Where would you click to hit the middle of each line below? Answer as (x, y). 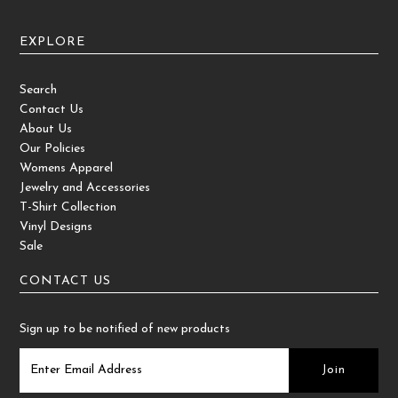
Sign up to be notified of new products (125, 329)
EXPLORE (53, 42)
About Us (46, 129)
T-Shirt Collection (68, 207)
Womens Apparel (67, 168)
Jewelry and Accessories (85, 187)
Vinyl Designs (56, 227)
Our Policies (53, 148)
